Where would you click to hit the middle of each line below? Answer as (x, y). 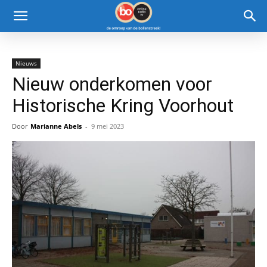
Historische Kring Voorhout (123, 105)
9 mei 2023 (108, 126)
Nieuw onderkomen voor (112, 84)
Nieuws (26, 63)
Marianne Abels (56, 126)
